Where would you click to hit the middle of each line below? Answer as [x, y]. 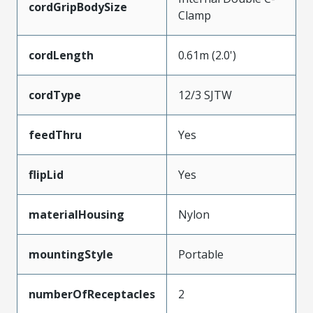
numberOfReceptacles [92, 294]
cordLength [61, 55]
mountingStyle [71, 254]
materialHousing [77, 214]
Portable [201, 254]
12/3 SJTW [205, 95]
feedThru [55, 134]
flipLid [46, 174]
